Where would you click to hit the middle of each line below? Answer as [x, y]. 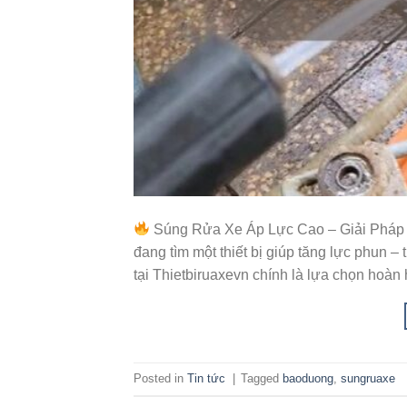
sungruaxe [368, 379]
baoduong [308, 379]
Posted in [160, 379]
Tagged [262, 379]
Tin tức [206, 379]
